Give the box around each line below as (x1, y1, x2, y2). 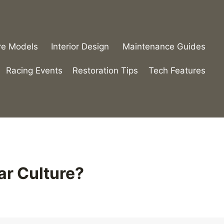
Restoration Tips (72, 65, 138, 75)
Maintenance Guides (122, 41, 205, 52)
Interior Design (51, 41, 109, 52)
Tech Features (148, 65, 205, 75)
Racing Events (5, 65, 62, 75)
